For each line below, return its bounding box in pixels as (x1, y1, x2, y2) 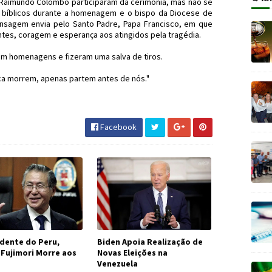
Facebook (98, 121, 137, 132)
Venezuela (97, 258, 138, 269)
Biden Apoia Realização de (97, 236, 203, 247)
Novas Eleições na (97, 247, 168, 258)
